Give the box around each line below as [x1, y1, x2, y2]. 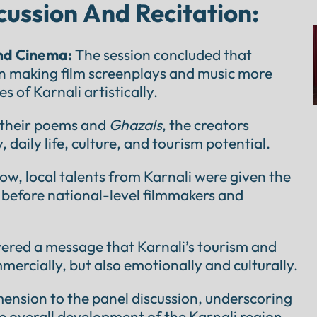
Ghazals [108, 115, 162, 134]
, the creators [161, 115, 249, 134]
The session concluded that [71, 45, 252, 64]
